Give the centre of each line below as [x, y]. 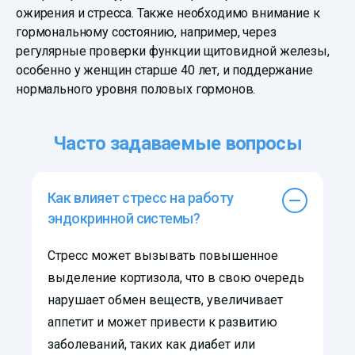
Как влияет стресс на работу [141, 198]
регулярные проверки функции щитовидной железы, [173, 52]
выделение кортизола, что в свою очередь [176, 278]
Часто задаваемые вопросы [177, 144]
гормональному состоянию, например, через [146, 32]
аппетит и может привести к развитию [162, 323]
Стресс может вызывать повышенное [163, 256]
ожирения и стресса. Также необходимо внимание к [168, 13]
